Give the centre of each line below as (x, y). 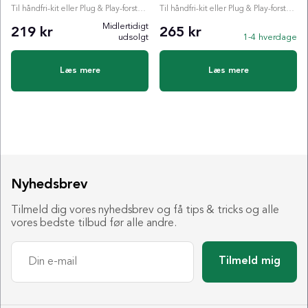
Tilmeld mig (250, 262)
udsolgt (133, 37)
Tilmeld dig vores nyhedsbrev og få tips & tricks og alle (145, 210)
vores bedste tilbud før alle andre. (94, 223)
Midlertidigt (125, 26)
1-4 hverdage (270, 37)
